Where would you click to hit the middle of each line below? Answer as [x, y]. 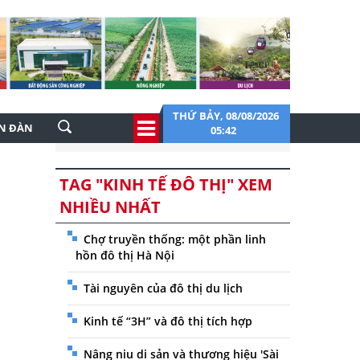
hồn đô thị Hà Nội [125, 255]
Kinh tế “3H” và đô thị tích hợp [168, 321]
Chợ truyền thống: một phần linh [174, 239]
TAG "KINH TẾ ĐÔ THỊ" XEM [166, 184]
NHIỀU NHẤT [110, 207]
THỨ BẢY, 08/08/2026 [226, 116]
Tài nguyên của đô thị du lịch [163, 288]
